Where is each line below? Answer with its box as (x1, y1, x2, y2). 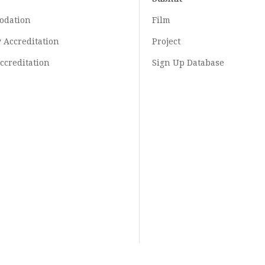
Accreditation (3, 37, 59, 46)
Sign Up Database (152, 58, 224, 67)
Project (152, 37, 180, 46)
